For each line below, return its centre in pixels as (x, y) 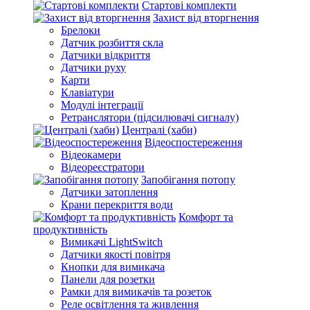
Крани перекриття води (117, 204)
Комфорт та (206, 217)
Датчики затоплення (109, 192)
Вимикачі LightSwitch (112, 242)
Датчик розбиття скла (112, 43)
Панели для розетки (108, 279)
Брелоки (81, 30)
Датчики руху (93, 67)
